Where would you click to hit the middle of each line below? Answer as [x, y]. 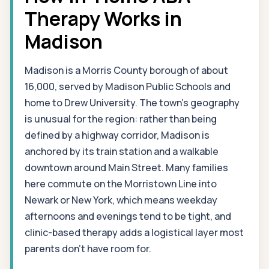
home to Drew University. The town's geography [132, 102]
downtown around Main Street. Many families [126, 167]
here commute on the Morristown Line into [121, 183]
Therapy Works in [103, 18]
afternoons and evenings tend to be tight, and [128, 216]
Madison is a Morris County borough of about [126, 70]
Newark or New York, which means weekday [121, 200]
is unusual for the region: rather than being [121, 119]
